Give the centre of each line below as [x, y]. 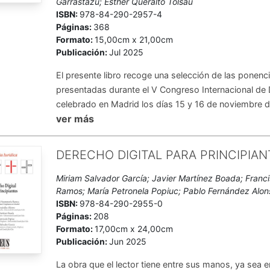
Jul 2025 [127, 52]
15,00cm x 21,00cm [134, 39]
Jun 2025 [128, 241]
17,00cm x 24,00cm [134, 229]
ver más [75, 119]
